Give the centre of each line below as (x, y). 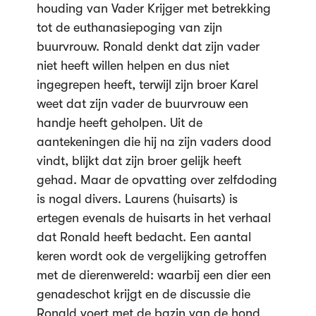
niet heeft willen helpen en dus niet (133, 66)
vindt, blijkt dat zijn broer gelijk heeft (139, 161)
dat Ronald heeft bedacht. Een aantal (144, 237)
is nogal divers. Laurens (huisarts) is (137, 199)
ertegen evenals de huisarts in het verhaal (153, 218)
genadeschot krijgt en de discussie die (143, 294)
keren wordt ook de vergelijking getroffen (151, 256)
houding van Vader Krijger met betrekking (153, 8)
